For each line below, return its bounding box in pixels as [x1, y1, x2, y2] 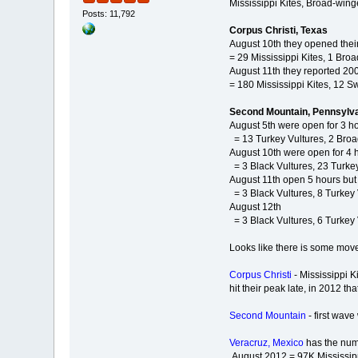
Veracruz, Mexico [229, 336, 304, 348]
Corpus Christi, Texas [229, 24, 328, 36]
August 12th [229, 201, 281, 213]
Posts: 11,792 [82, 8, 136, 18]
